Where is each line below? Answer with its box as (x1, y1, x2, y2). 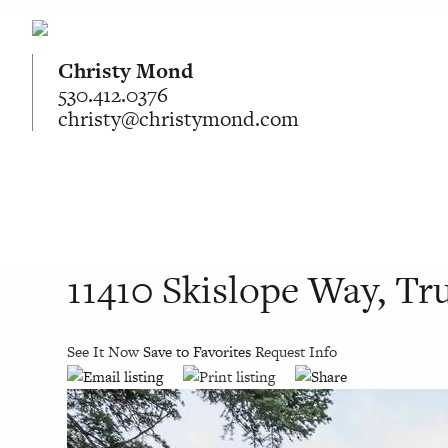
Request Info (255, 340, 338, 362)
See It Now (67, 340, 140, 362)
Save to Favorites (143, 340, 256, 362)
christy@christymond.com (58, 104, 299, 133)
